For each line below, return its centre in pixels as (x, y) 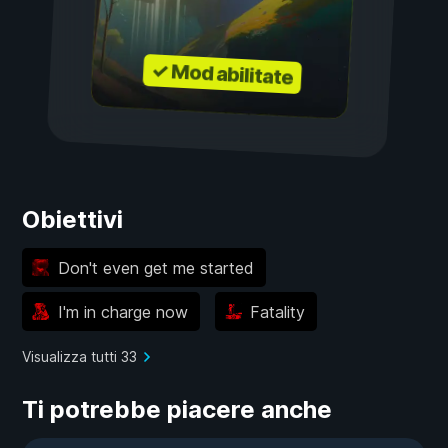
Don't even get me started (155, 267)
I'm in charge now (122, 311)
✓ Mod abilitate (222, 74)
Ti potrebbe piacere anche (177, 410)
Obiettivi (72, 220)
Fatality (277, 311)
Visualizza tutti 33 (79, 357)
